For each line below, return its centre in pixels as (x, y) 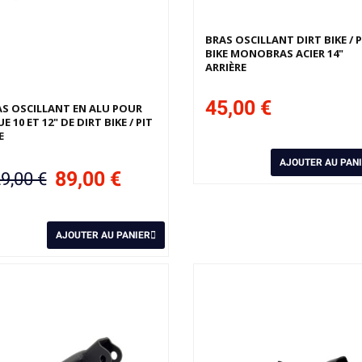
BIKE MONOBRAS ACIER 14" (274, 54)
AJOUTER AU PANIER (103, 236)
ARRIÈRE (225, 67)
